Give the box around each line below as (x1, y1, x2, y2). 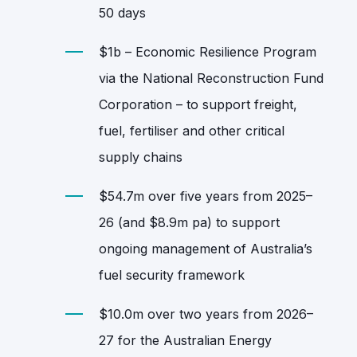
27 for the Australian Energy (99, 331, 272, 348)
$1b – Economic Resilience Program (99, 43, 316, 60)
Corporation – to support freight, (99, 96, 297, 112)
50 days (99, 4, 146, 21)
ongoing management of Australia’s (99, 240, 312, 257)
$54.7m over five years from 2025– (99, 187, 312, 204)
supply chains (99, 148, 182, 165)
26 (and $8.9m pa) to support (99, 214, 280, 230)
